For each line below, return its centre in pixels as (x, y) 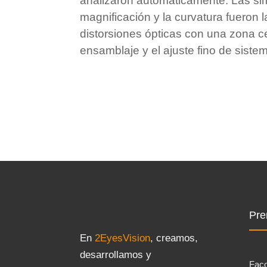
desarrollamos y (116, 254)
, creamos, (174, 238)
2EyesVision (123, 238)
